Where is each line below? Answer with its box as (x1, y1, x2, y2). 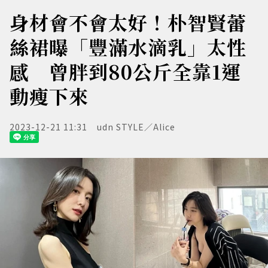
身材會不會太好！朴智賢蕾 (10, 8, 246, 36)
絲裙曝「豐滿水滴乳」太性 (10, 33, 246, 60)
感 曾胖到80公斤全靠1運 (10, 57, 241, 85)
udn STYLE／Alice (97, 121, 175, 133)
